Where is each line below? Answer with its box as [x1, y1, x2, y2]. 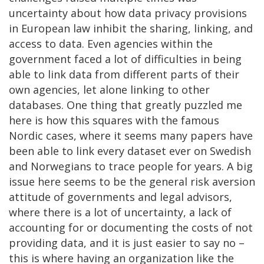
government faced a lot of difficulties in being [9, 51, 242, 66]
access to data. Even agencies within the [9, 36, 213, 51]
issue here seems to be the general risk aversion [9, 174, 255, 189]
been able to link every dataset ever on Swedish [9, 143, 251, 158]
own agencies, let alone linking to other [9, 82, 210, 97]
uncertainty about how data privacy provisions [9, 5, 247, 20]
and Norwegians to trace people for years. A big [9, 159, 253, 173]
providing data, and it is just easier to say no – [9, 235, 245, 250]
